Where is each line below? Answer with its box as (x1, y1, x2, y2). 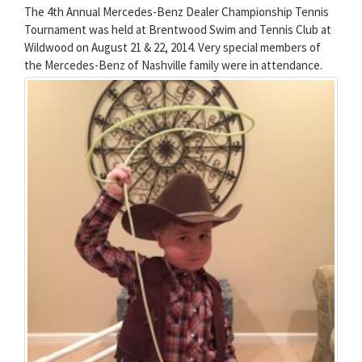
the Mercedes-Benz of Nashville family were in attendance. (24, 57, 322, 73)
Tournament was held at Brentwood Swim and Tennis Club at (24, 21, 331, 37)
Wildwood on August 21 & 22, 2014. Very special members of (24, 39, 321, 55)
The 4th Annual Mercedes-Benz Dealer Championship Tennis (24, 3, 329, 19)
